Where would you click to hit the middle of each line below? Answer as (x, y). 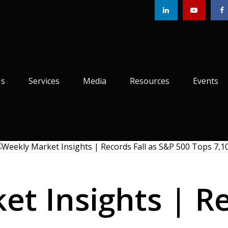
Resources (149, 81)
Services (44, 81)
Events (205, 81)
